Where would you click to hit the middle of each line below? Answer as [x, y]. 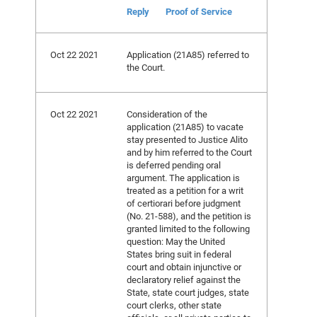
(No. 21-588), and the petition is [189, 216]
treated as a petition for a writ [185, 190]
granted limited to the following [188, 229]
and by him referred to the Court [189, 152]
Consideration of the [167, 114]
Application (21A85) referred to [188, 54]
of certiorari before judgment [184, 203]
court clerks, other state [174, 305]
